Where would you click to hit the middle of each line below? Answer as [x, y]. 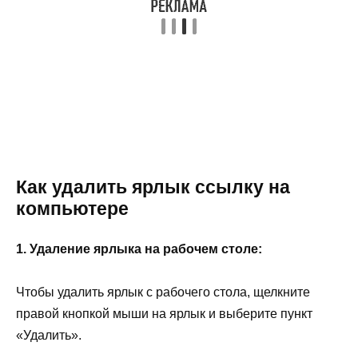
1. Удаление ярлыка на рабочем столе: [139, 249]
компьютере [72, 208]
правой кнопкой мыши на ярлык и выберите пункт [164, 313]
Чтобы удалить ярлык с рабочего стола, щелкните [163, 292]
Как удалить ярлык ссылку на [153, 187]
